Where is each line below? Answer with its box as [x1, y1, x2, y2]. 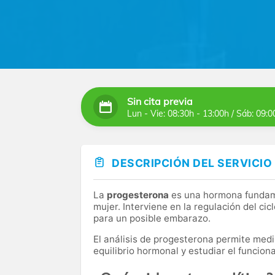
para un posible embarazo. [93, 212, 211, 225]
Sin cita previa [127, 95, 193, 107]
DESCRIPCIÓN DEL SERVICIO [112, 157, 272, 169]
